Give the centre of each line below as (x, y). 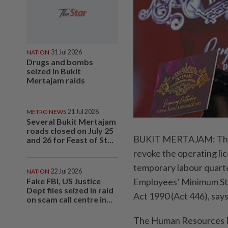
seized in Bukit (54, 71)
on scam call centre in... (69, 199)
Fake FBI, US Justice (64, 181)
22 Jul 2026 (66, 171)
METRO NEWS (46, 111)
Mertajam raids (56, 80)
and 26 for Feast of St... (70, 139)
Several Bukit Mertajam (71, 121)
